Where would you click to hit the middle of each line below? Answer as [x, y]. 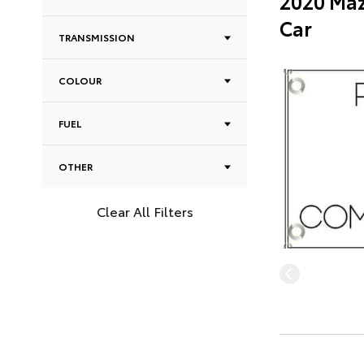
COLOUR [80, 80]
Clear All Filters [145, 211]
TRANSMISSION [97, 37]
